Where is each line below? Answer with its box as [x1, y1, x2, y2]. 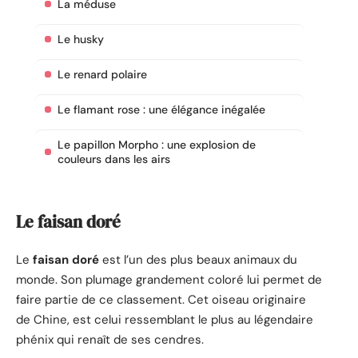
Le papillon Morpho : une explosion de [58, 137, 256, 153]
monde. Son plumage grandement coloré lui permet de [16, 272, 322, 288]
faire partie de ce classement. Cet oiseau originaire [16, 292, 306, 308]
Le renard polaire [58, 67, 147, 82]
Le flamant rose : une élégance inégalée [58, 102, 265, 117]
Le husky [58, 32, 104, 47]
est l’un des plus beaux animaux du [99, 252, 297, 268]
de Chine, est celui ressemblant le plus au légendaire [16, 312, 313, 328]
